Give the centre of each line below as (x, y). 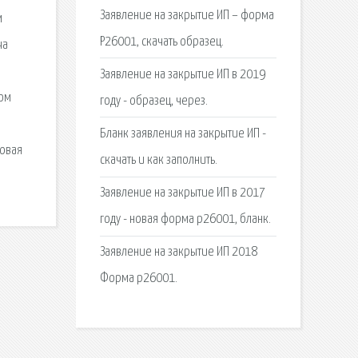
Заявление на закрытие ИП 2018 (178, 253)
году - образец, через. (153, 101)
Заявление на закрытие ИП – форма (187, 15)
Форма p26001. (138, 279)
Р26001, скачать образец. (161, 42)
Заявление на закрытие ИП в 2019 (182, 74)
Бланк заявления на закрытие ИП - (183, 134)
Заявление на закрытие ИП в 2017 (182, 193)
